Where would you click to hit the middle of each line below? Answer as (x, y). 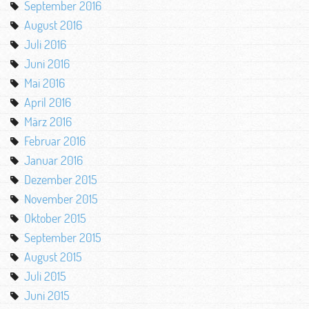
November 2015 (61, 199)
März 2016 (48, 121)
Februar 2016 (55, 141)
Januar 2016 (53, 160)
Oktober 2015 (55, 218)
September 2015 (63, 237)
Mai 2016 (44, 83)
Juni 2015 (47, 295)
